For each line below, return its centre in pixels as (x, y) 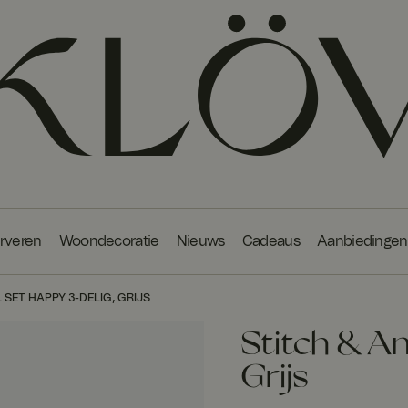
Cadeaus (270, 241)
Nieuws (200, 241)
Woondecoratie (109, 241)
